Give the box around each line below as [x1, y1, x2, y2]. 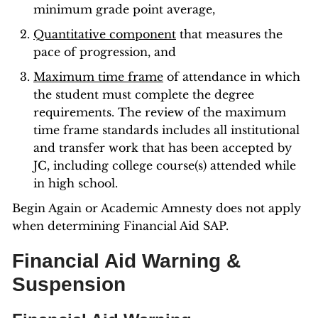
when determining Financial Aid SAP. [12, 219, 229, 233]
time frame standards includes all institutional [33, 123, 300, 137]
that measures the [176, 27, 283, 41]
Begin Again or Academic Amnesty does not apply [12, 201, 301, 215]
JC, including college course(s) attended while [33, 158, 296, 172]
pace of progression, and [33, 45, 176, 59]
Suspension [12, 273, 126, 295]
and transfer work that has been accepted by [33, 141, 292, 155]
